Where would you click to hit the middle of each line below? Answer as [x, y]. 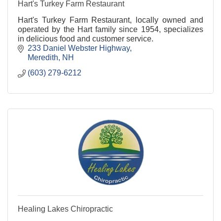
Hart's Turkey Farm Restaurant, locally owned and [110, 20]
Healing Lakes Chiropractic [65, 209]
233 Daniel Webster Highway [79, 48]
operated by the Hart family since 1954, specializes [110, 29]
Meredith [43, 57]
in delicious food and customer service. [86, 38]
